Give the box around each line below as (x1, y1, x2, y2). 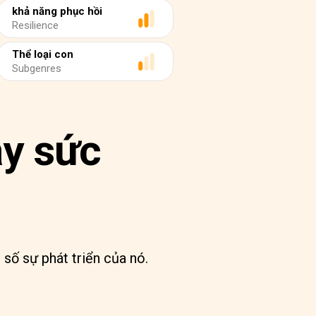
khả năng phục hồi (12, 5, 102, 18)
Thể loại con (12, 48, 73, 61)
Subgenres (12, 62, 61, 75)
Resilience (12, 19, 59, 32)
